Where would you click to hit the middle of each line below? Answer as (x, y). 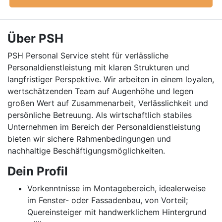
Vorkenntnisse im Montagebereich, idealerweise (116, 188)
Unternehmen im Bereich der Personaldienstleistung (104, 127)
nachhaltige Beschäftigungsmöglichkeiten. (86, 151)
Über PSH (35, 38)
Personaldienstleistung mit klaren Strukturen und (98, 67)
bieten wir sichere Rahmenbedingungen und (89, 139)
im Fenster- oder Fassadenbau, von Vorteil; (108, 200)
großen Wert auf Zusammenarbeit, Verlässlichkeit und (108, 103)
